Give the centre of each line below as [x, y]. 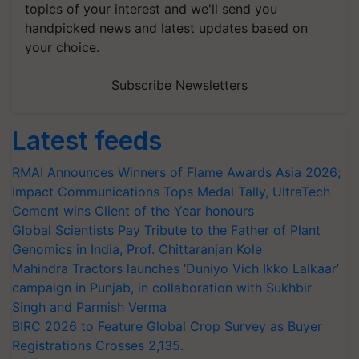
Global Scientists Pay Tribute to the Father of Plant [166, 230]
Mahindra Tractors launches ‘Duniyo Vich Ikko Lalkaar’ [175, 268]
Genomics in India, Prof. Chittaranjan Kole [137, 249]
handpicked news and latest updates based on [166, 28]
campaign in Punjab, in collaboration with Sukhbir [162, 288]
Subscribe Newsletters [179, 85]
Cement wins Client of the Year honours [133, 211]
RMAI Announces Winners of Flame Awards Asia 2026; [176, 172]
